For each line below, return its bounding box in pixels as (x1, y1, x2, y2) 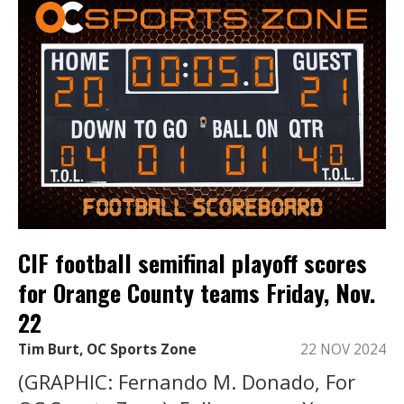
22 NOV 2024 (300, 339, 386, 359)
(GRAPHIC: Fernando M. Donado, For (18, 367, 355, 395)
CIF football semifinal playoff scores (18, 245, 367, 281)
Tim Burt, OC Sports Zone (18, 339, 197, 359)
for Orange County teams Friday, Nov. (18, 275, 375, 311)
